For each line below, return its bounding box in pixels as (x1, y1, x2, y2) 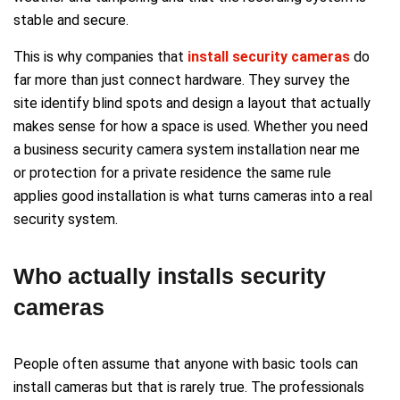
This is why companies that (13, 47, 187, 65)
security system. (13, 210, 118, 228)
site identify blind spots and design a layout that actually (13, 94, 371, 112)
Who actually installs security (13, 262, 326, 288)
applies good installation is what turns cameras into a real (13, 187, 372, 204)
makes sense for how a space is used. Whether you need (13, 117, 368, 135)
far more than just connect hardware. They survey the (13, 71, 350, 88)
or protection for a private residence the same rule (13, 163, 331, 181)
